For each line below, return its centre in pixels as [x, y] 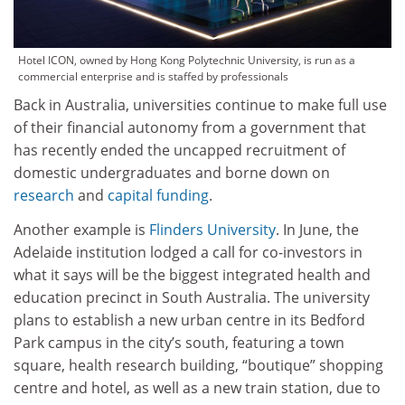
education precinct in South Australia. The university [192, 297]
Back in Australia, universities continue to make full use [200, 105]
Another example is [81, 229]
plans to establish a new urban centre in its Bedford [189, 320]
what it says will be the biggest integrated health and [192, 274]
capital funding [158, 196]
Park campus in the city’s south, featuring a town [179, 342]
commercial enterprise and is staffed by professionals [153, 77]
